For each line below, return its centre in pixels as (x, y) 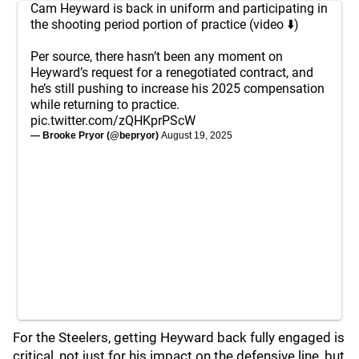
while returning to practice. (105, 105)
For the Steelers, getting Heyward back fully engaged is (179, 337)
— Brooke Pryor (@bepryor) (96, 135)
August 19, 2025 (197, 135)
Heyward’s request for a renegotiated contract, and (172, 73)
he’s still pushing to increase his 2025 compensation (177, 89)
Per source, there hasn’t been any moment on (157, 56)
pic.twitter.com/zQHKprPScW (113, 121)
